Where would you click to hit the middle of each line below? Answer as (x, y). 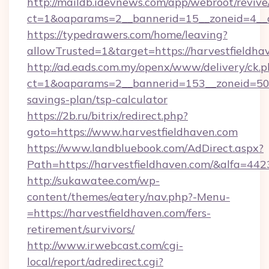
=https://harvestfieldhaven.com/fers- (119, 213)
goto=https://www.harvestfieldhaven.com (132, 132)
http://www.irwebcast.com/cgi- (105, 245)
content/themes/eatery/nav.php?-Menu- (128, 197)
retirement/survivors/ (81, 229)
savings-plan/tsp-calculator (97, 99)
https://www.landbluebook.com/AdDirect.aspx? (145, 148)
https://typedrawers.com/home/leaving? (127, 35)
